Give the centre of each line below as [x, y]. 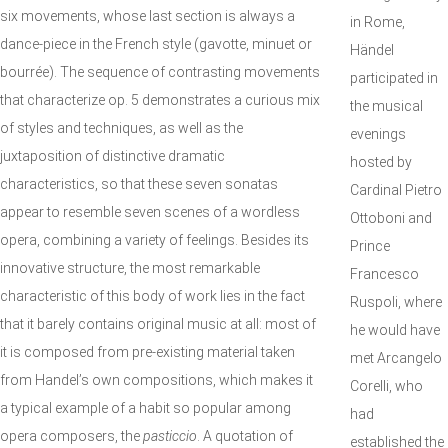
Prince [370, 246]
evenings [378, 134]
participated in [394, 78]
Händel [372, 50]
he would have [395, 330]
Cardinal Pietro [396, 190]
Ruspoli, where [396, 302]
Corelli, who [386, 386]
